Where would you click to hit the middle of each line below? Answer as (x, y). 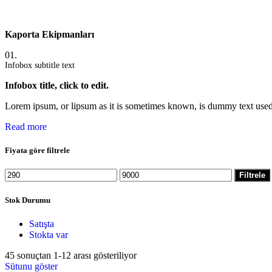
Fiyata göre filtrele (37, 151)
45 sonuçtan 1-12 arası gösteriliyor (71, 255)
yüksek (133, 185)
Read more (26, 126)
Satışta (42, 223)
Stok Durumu (28, 200)
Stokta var (49, 234)
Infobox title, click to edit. (57, 85)
